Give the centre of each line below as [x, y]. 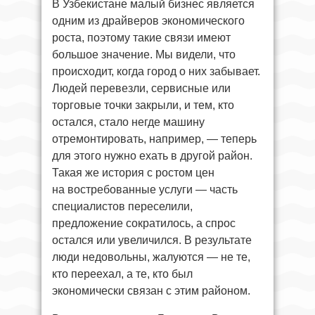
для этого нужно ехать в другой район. [152, 156]
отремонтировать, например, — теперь [154, 139]
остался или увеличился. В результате [152, 240]
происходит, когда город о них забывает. [156, 72]
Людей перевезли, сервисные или [141, 89]
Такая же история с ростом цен [133, 173]
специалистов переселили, [122, 207]
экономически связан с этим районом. [151, 291]
